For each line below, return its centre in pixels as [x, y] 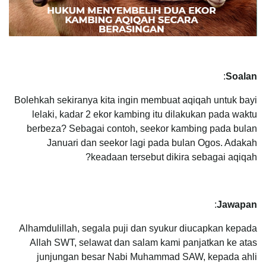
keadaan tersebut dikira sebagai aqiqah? [174, 157]
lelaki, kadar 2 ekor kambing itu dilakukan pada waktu [145, 115]
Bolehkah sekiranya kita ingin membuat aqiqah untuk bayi [136, 100]
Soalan [241, 77]
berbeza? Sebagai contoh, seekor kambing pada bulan [142, 129]
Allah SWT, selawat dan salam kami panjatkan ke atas [143, 243]
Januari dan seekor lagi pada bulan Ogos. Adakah [152, 143]
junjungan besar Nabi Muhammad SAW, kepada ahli [147, 257]
